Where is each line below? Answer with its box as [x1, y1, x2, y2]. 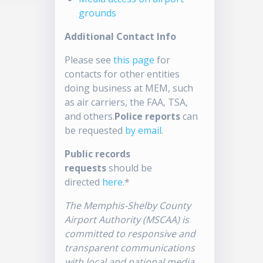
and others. [65, 110, 115, 123]
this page [113, 53, 155, 67]
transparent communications [65, 241, 195, 255]
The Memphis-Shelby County [65, 199, 191, 213]
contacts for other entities [65, 68, 180, 81]
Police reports [114, 110, 181, 123]
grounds [79, 6, 117, 20]
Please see [65, 53, 114, 67]
